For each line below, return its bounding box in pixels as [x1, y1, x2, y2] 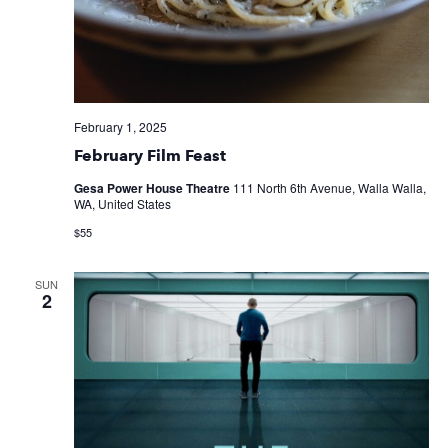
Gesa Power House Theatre [73, 178, 233, 197]
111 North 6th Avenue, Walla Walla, [232, 178, 426, 196]
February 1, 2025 [73, 117, 167, 135]
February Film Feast [73, 145, 226, 165]
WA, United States [73, 194, 171, 212]
